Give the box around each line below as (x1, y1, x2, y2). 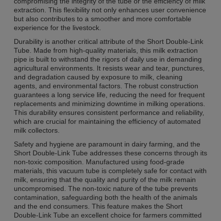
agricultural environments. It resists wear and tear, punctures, (14, 64, 205, 72)
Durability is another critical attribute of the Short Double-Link (14, 37, 203, 45)
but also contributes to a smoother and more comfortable (14, 14, 191, 23)
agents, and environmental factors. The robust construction (14, 81, 198, 90)
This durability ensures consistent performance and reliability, (14, 108, 204, 116)
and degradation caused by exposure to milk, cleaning (14, 73, 183, 81)
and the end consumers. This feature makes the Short (14, 202, 183, 210)
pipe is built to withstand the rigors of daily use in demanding (14, 55, 202, 63)
